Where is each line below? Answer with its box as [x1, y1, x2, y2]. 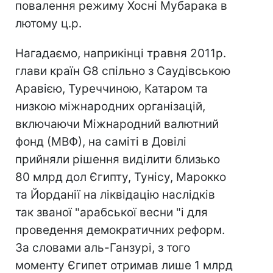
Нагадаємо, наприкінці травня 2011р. [15, 46, 226, 60]
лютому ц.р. [15, 16, 82, 30]
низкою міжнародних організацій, [15, 99, 205, 113]
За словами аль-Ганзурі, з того [15, 241, 190, 255]
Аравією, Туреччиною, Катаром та [15, 82, 208, 96]
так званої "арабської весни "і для [15, 205, 208, 219]
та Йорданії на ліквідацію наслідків [15, 188, 215, 202]
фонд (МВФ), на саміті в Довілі [15, 135, 186, 149]
